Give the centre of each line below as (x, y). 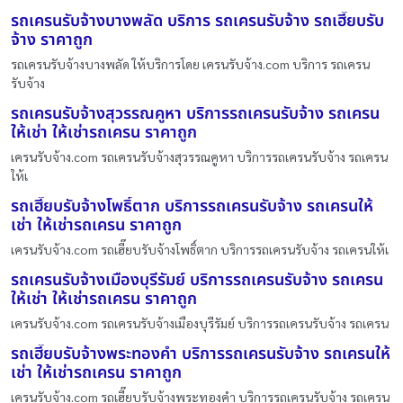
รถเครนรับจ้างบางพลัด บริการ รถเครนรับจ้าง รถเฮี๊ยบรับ (197, 21)
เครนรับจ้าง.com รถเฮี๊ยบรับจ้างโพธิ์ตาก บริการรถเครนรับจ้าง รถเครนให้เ (200, 249)
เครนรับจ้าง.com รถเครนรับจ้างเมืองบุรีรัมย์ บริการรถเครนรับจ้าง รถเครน (200, 322)
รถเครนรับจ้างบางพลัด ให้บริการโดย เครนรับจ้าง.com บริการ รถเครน (190, 63)
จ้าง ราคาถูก (52, 40)
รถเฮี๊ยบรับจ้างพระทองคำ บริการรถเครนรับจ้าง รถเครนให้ (201, 354)
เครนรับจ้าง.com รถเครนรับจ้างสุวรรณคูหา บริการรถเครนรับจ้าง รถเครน (199, 156)
